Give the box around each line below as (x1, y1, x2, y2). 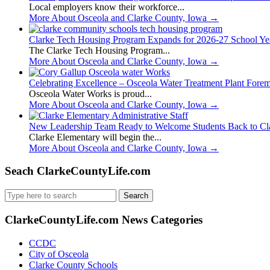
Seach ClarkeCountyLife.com (5, 165, 151, 178)
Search (4, 189, 30, 199)
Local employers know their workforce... (29, 1, 184, 12)
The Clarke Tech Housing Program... (29, 45, 170, 55)
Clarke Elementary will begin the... (29, 131, 162, 142)
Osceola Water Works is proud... (29, 88, 152, 99)
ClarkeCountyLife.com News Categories (5, 213, 202, 226)
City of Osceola (29, 248, 89, 259)
